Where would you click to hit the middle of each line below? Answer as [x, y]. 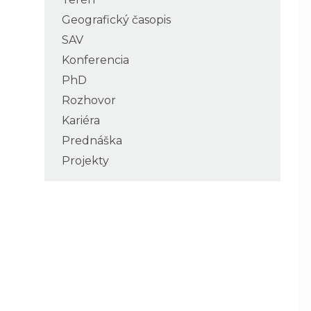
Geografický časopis [116, 19]
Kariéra [81, 120]
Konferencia [95, 60]
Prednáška [92, 140]
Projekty [85, 160]
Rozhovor [89, 100]
